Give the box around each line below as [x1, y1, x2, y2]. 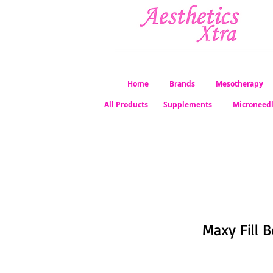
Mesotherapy [216, 79, 263, 89]
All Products [104, 99, 148, 110]
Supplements [163, 99, 212, 110]
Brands [169, 79, 195, 89]
